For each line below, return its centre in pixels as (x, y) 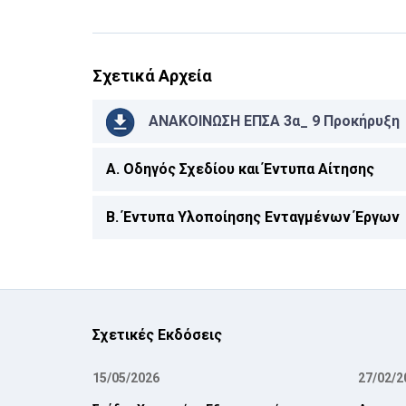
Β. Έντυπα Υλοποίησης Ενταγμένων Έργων (253, 217)
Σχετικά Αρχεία (152, 76)
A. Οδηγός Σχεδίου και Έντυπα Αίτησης (240, 169)
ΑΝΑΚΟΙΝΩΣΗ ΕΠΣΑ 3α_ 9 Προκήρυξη (274, 121)
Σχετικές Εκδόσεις (157, 335)
